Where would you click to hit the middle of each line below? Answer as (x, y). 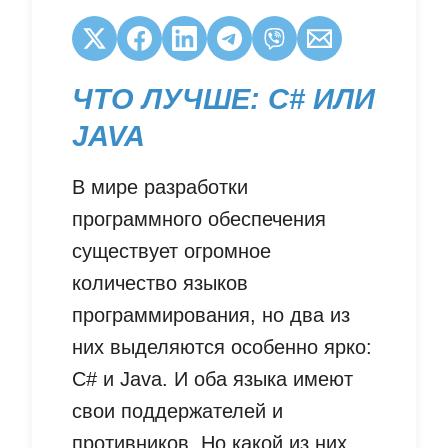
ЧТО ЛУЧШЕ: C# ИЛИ (223, 99)
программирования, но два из (211, 315)
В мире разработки (160, 187)
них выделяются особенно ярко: (222, 347)
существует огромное (171, 251)
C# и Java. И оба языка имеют (212, 379)
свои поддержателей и (177, 411)
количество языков (160, 283)
